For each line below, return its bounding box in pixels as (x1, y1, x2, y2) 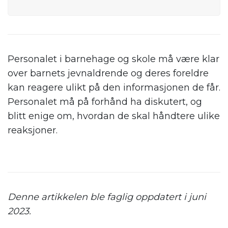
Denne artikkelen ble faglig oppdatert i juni (8, 191, 206, 203)
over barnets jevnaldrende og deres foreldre (8, 68, 209, 79)
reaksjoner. (8, 125, 58, 136)
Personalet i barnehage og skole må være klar (8, 53, 219, 65)
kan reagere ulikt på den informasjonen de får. (8, 82, 220, 94)
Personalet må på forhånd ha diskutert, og (8, 96, 202, 108)
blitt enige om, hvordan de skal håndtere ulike (8, 110, 220, 122)
